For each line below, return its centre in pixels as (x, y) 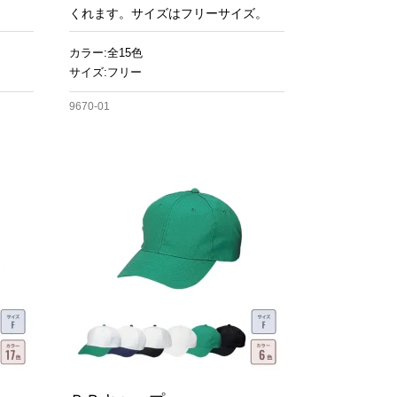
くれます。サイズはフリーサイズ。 (168, 13)
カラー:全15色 (106, 53)
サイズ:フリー (105, 72)
